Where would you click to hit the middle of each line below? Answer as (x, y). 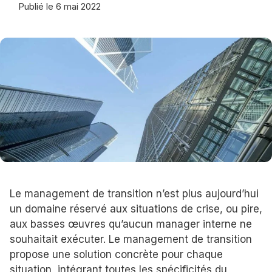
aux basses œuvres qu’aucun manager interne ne (131, 224)
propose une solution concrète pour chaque (116, 255)
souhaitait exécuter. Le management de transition (131, 240)
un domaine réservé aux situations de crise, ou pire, (136, 209)
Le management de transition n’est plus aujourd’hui (134, 194)
